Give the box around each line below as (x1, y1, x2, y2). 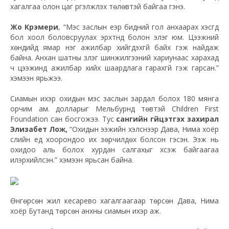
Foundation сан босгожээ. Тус (10, 114, 117, 124)
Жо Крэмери (10, 22, 59, 32)
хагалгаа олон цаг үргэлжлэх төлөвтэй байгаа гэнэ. (10, 2, 185, 12)
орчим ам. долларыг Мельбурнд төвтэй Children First (10, 104, 219, 114)
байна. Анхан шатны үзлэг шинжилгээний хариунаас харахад (10, 53, 219, 63)
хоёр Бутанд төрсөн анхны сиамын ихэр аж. (10, 206, 161, 216)
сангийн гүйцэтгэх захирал (116, 114, 219, 124)
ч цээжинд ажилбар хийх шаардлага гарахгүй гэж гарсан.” (10, 63, 219, 73)
